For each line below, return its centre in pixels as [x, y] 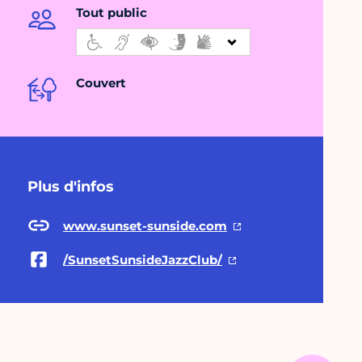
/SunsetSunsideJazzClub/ [143, 259]
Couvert [101, 83]
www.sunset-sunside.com [145, 225]
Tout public [112, 13]
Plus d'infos [71, 187]
